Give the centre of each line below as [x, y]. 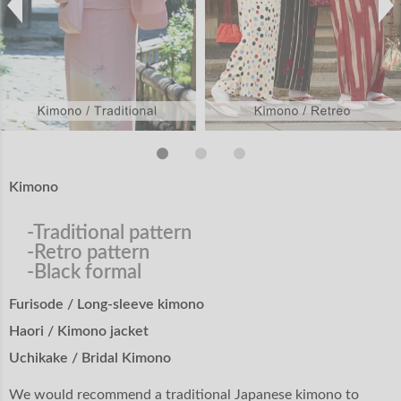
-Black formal [84, 272]
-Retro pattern [88, 252]
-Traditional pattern [109, 232]
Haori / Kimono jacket [79, 331]
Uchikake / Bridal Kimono [90, 358]
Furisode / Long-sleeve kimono [107, 304]
